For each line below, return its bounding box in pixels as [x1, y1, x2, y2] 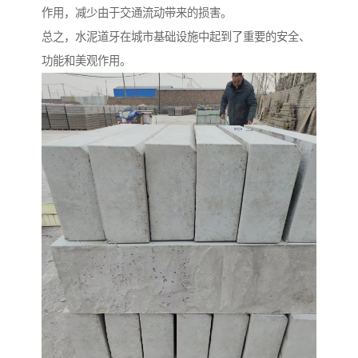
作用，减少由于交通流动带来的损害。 [42, 6, 232, 20]
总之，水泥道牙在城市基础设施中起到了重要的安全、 [42, 30, 310, 44]
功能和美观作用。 [42, 54, 131, 68]
